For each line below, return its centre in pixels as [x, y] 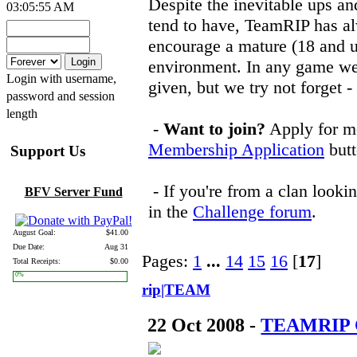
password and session [61, 96]
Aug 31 [116, 247]
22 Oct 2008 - [204, 325]
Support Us [48, 151]
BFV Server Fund [73, 192]
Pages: [167, 261]
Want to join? [214, 129]
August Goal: [34, 232]
